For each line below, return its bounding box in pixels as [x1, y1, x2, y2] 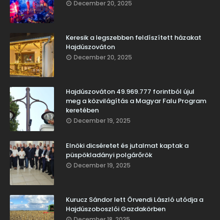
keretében [66, 106, 99, 115]
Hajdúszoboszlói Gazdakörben [66, 204, 165, 214]
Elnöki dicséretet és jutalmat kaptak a [66, 141, 189, 151]
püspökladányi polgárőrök [66, 150, 152, 160]
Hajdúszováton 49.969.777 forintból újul [66, 87, 194, 97]
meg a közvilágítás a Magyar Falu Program [66, 96, 206, 106]
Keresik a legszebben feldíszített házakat [66, 33, 201, 43]
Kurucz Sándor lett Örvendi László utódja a [66, 195, 203, 205]
